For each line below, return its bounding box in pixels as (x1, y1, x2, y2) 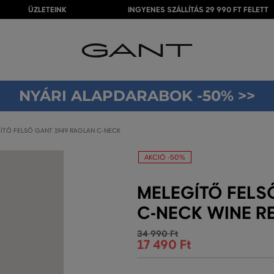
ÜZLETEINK (28, 5, 67, 15)
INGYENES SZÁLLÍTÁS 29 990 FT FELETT (128, 5, 268, 15)
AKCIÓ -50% (144, 153, 185, 161)
